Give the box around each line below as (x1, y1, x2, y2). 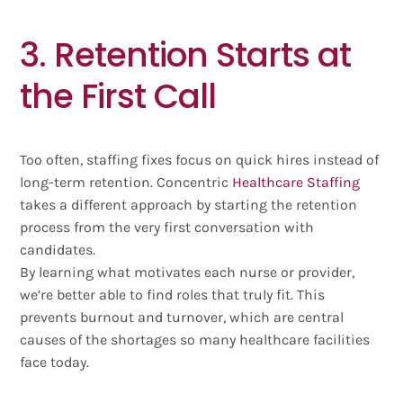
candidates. (20, 241, 96, 259)
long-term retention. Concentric (20, 174, 233, 192)
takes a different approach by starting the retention (20, 196, 358, 214)
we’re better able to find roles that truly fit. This (20, 286, 326, 304)
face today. (20, 354, 90, 372)
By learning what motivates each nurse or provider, (20, 264, 355, 282)
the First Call (20, 73, 217, 121)
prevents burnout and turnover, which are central (20, 309, 345, 327)
